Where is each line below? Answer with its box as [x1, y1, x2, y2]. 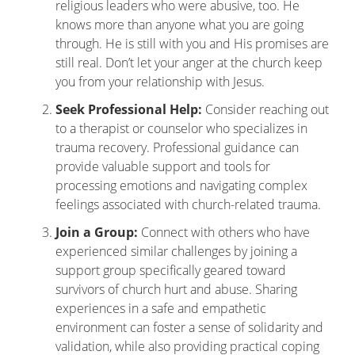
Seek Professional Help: [55, 101, 202, 118]
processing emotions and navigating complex [55, 177, 307, 194]
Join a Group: [55, 223, 138, 241]
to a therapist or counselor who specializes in [55, 120, 307, 137]
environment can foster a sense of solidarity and [55, 319, 323, 336]
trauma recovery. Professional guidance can [55, 139, 299, 156]
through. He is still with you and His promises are [55, 35, 329, 52]
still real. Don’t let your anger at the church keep [55, 54, 323, 71]
